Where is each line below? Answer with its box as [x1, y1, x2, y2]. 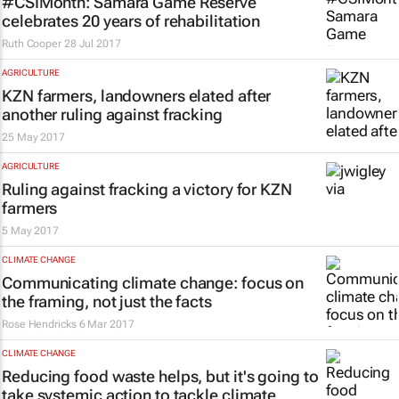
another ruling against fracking [2, 105, 223, 124]
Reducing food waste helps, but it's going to [2, 367, 319, 386]
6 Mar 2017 [78, 318, 134, 330]
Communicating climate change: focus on [2, 273, 305, 292]
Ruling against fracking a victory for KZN [2, 180, 292, 199]
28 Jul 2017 [63, 37, 121, 50]
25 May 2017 [2, 131, 65, 143]
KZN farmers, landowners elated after [2, 86, 272, 105]
